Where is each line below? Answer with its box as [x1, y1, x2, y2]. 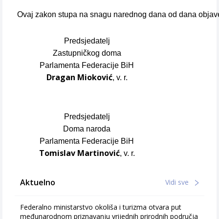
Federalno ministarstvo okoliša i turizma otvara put [20, 202, 181, 212]
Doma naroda [63, 125, 110, 133]
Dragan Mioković [46, 72, 112, 83]
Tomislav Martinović [39, 148, 120, 158]
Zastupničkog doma [52, 49, 121, 57]
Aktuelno [20, 177, 55, 188]
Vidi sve [165, 177, 191, 187]
